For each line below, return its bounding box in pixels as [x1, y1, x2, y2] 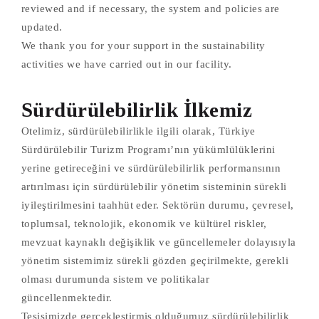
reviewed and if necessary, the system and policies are [21, 3, 280, 14]
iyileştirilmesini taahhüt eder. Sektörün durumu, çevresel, [21, 199, 294, 211]
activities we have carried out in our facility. [21, 58, 232, 70]
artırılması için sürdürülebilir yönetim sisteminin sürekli [21, 181, 287, 192]
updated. [21, 21, 63, 33]
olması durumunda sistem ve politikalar [21, 273, 210, 285]
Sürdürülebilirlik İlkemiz [21, 98, 252, 121]
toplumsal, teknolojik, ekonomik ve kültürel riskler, [21, 218, 267, 229]
